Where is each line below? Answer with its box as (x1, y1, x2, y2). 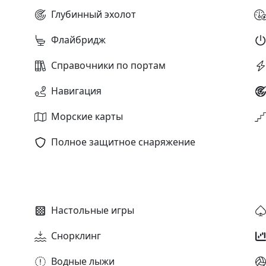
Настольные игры (50, 203, 134, 217)
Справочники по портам (50, 58, 166, 72)
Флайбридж (50, 33, 106, 46)
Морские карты (50, 109, 123, 123)
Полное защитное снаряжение (50, 135, 195, 148)
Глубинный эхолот (50, 7, 136, 21)
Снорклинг (50, 229, 101, 242)
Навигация (50, 84, 102, 97)
